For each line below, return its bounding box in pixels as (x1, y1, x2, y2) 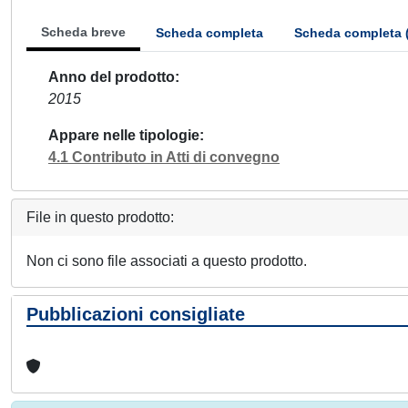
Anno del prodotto (48, 69, 175, 85)
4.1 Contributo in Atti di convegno (48, 149, 280, 165)
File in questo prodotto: (26, 209, 174, 225)
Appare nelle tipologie (48, 127, 199, 143)
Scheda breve (41, 25, 126, 39)
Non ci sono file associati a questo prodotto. (26, 253, 307, 269)
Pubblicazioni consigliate (26, 304, 245, 324)
